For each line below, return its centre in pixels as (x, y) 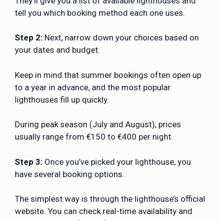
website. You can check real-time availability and (104, 211)
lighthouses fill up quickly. (63, 99)
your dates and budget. (58, 50)
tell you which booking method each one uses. (100, 13)
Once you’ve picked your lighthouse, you (117, 162)
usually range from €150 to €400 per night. (94, 137)
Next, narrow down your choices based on (122, 38)
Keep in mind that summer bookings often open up (108, 75)
